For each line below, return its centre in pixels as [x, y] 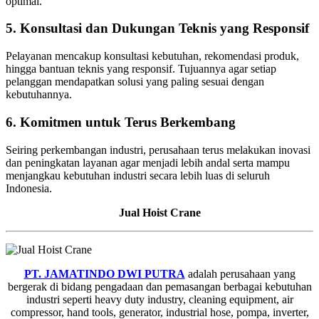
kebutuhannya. [39, 95]
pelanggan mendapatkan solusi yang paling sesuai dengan [135, 82]
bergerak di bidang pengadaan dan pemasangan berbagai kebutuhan [159, 286]
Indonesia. [29, 188]
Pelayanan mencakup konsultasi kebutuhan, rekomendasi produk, [152, 56]
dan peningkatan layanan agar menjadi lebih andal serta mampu [148, 162]
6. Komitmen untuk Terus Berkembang [121, 122]
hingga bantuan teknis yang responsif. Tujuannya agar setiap [141, 69]
